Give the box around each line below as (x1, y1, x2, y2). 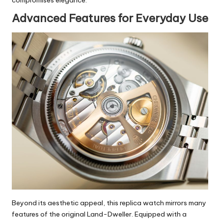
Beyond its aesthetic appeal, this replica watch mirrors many (12, 198, 206, 207)
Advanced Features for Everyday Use (12, 11, 208, 25)
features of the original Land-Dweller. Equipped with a (12, 209, 187, 219)
